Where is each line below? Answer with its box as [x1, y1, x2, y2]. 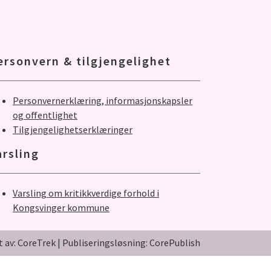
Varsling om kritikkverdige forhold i [13, 187, 159, 199]
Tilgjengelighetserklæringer [13, 123, 132, 135]
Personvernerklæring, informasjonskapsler [13, 94, 192, 106]
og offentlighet [13, 109, 77, 121]
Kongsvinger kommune [13, 201, 109, 214]
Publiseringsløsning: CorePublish [62, 237, 200, 249]
